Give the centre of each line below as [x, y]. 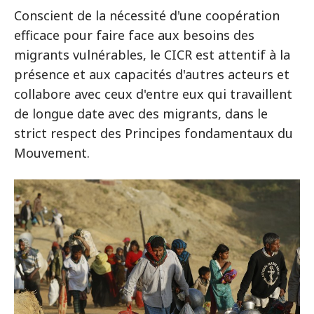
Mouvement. [52, 153]
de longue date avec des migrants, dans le [141, 114]
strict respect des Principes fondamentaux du [153, 134]
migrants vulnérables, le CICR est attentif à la [152, 55]
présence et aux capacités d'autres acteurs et [152, 75]
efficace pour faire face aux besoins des [134, 35]
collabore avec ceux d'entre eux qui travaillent [153, 94]
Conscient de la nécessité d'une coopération [147, 16]
